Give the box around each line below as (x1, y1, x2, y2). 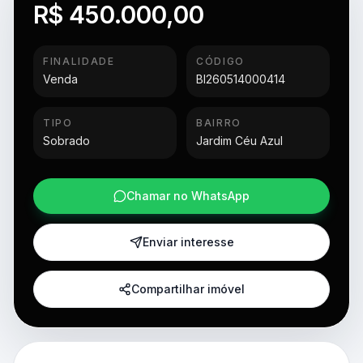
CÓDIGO (196, 54, 246, 67)
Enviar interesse (142, 234, 234, 249)
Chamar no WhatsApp (126, 188, 250, 203)
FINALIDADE (43, 54, 115, 67)
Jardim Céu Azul (196, 133, 283, 147)
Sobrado (43, 133, 90, 147)
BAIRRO (196, 116, 242, 129)
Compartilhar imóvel (131, 281, 245, 296)
